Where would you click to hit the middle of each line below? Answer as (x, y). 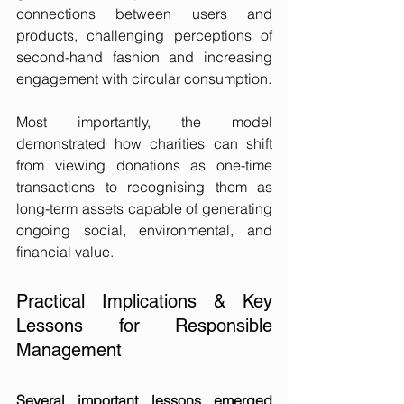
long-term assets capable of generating (144, 209)
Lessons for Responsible (144, 326)
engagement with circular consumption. (144, 79)
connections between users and (144, 14)
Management (69, 350)
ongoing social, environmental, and (144, 230)
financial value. (65, 252)
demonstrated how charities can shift (144, 144)
